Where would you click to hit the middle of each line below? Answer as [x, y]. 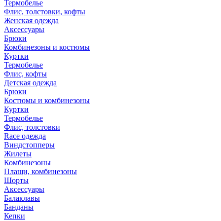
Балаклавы [22, 198]
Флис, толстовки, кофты [45, 12]
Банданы [19, 207]
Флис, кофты [25, 74]
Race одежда [25, 136]
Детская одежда [30, 83]
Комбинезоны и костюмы [47, 47]
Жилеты [18, 154]
